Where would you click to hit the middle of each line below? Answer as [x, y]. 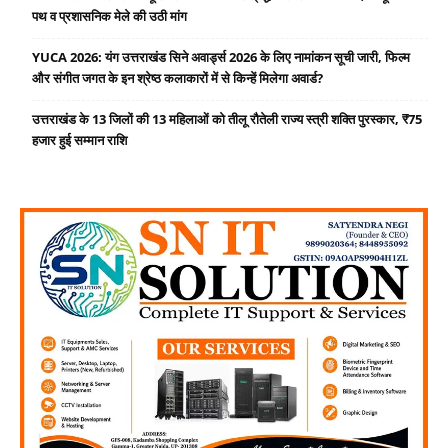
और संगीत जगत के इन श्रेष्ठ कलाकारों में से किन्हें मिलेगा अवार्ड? [177, 77]
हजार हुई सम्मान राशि [79, 139]
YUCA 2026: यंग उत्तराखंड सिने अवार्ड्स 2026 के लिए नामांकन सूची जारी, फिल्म [221, 56]
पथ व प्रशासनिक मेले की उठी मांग [109, 15]
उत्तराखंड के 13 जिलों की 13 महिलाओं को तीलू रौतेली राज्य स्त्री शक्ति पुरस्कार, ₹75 [227, 118]
